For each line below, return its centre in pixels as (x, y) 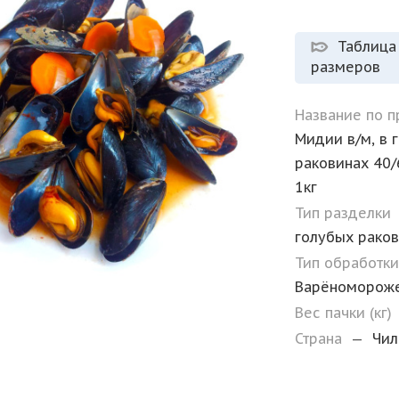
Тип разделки (346, 213)
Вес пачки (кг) (346, 313)
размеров (346, 67)
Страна (321, 338)
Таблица (367, 46)
